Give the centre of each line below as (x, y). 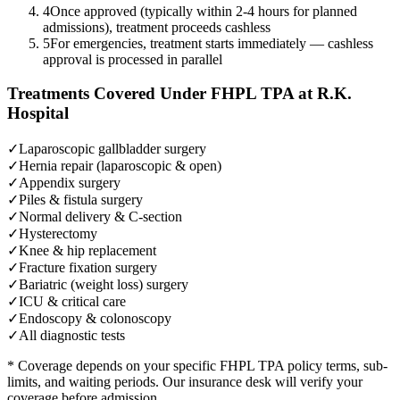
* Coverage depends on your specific (113, 365)
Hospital (38, 113)
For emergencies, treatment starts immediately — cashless (212, 43)
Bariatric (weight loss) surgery (104, 284)
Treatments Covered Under (109, 94)
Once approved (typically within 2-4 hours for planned (204, 11)
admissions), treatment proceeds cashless (157, 27)
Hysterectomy (58, 233)
